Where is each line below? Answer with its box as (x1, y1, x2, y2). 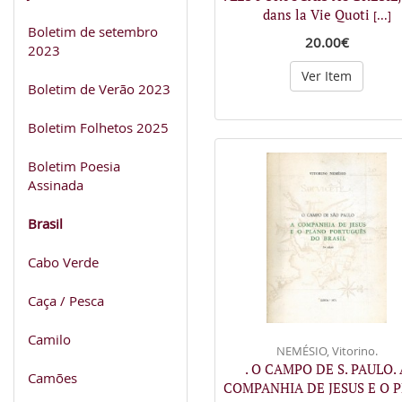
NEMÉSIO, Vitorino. (275, 342, 378, 359)
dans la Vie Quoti (262, 5, 373, 23)
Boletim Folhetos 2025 (28, 118, 169, 136)
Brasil (28, 214, 63, 232)
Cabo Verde (28, 252, 99, 271)
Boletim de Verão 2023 (28, 79, 170, 98)
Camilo (28, 329, 71, 348)
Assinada (28, 175, 83, 194)
